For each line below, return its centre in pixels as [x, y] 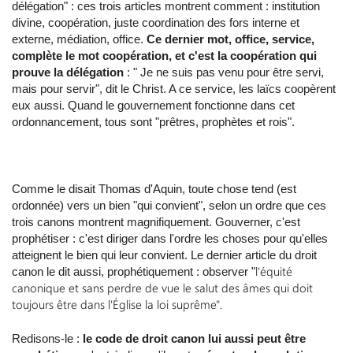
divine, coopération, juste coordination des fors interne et [156, 23]
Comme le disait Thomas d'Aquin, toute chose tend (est [154, 189]
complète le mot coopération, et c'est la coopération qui [164, 56]
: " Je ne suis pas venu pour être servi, [225, 72]
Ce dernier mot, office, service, [230, 39]
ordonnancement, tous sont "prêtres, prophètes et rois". [153, 122]
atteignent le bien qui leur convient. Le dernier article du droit [164, 255]
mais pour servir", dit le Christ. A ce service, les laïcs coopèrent [174, 89]
